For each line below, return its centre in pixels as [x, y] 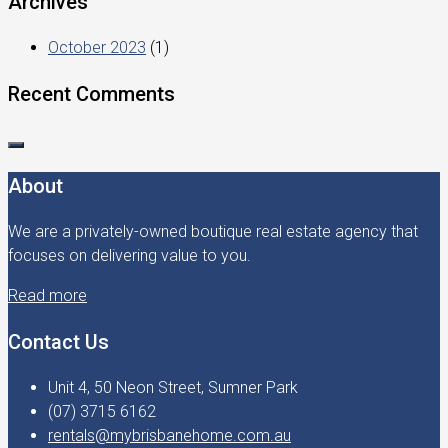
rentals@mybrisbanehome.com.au [169, 435]
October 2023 [97, 47]
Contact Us [58, 342]
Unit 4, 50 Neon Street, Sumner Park [173, 387]
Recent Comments [91, 94]
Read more [47, 295]
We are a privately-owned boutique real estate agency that [213, 231]
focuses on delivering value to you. [129, 255]
